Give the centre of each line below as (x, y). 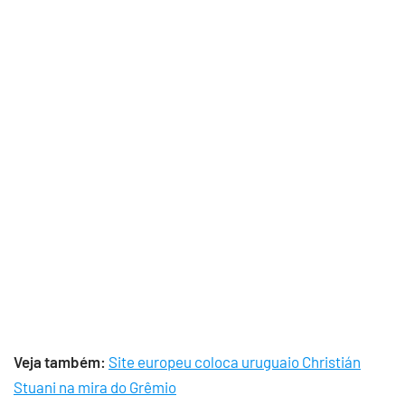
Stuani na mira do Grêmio (95, 387)
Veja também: (60, 362)
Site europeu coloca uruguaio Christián (235, 362)
